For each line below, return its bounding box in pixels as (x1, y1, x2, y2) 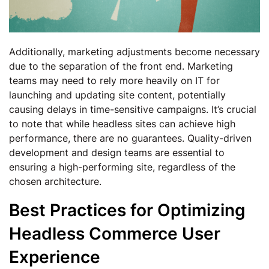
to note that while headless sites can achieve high (9, 118, 235, 130)
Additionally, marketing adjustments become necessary (9, 46, 260, 58)
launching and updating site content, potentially (9, 89, 226, 101)
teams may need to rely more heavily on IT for (9, 74, 220, 86)
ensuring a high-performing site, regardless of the (9, 161, 235, 173)
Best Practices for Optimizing (9, 200, 246, 220)
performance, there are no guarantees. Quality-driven (9, 132, 252, 144)
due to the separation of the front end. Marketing (9, 60, 233, 72)
